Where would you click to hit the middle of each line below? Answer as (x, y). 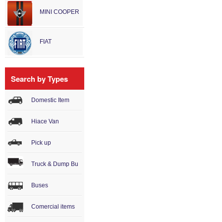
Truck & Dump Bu (55, 164)
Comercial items (53, 207)
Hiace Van (45, 121)
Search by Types (39, 79)
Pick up (41, 143)
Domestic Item (50, 100)
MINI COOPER (59, 12)
